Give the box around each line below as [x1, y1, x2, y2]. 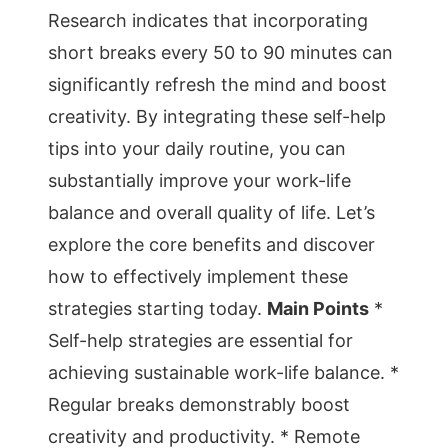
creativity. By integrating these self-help [48, 106, 386, 127]
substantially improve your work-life [48, 170, 351, 191]
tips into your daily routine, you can [48, 138, 346, 159]
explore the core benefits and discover [48, 234, 375, 255]
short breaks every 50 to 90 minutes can [48, 42, 393, 63]
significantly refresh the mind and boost [48, 74, 387, 95]
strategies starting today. [48, 298, 267, 319]
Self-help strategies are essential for [48, 330, 353, 351]
